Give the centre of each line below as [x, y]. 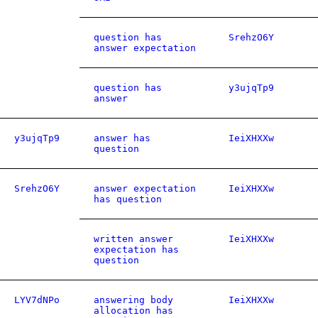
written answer [133, 239]
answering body [133, 300]
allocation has [133, 311]
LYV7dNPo [37, 300]
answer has [122, 138]
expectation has [136, 250]
